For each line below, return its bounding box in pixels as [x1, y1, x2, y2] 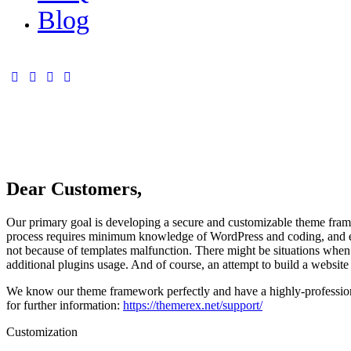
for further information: [6, 299, 123, 313]
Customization [6, 325, 78, 339]
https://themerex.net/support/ [123, 299, 262, 313]
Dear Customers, [6, 179, 142, 200]
